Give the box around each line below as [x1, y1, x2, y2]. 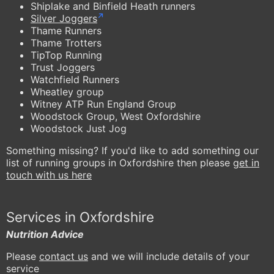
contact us [39, 250, 88, 262]
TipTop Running [31, 48, 102, 61]
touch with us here [6, 168, 92, 181]
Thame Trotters [31, 36, 102, 49]
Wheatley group [31, 85, 104, 98]
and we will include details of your [88, 250, 250, 262]
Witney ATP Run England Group [31, 97, 176, 110]
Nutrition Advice [6, 228, 84, 240]
